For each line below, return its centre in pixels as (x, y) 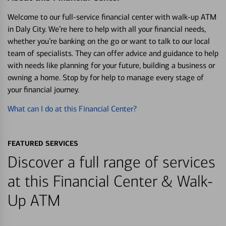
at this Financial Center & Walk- (110, 181)
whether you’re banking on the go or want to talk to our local (109, 41)
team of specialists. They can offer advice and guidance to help (113, 53)
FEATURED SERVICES (43, 143)
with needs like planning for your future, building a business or (111, 65)
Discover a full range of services (111, 162)
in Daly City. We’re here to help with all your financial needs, (107, 29)
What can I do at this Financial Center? (72, 108)
